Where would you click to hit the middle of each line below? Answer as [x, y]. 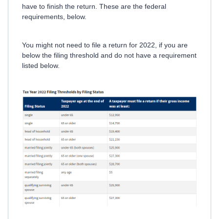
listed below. [42, 66]
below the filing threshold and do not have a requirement [109, 55]
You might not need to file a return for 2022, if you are [105, 45]
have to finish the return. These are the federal [94, 6]
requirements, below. [55, 17]
